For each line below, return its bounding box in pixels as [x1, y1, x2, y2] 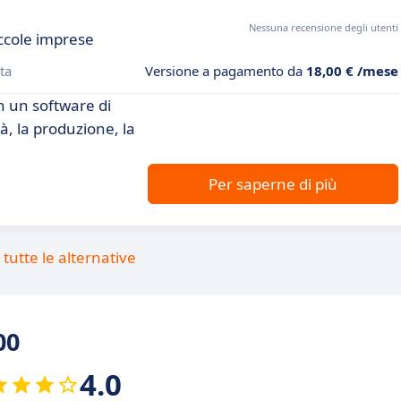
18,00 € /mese [306, 62, 398, 81]
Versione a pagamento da [145, 62, 306, 81]
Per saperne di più [209, 174, 337, 195]
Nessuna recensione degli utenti [249, 21, 398, 35]
